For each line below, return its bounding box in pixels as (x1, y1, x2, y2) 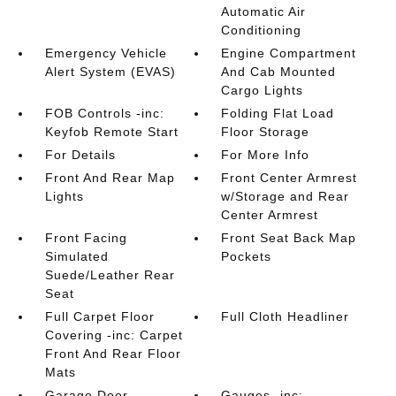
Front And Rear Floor (44, 346, 181, 361)
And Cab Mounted (221, 65, 337, 79)
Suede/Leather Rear (44, 268, 175, 282)
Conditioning (221, 23, 302, 37)
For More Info (221, 148, 310, 162)
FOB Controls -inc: (44, 106, 164, 120)
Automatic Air (221, 4, 307, 19)
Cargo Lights (221, 83, 304, 97)
